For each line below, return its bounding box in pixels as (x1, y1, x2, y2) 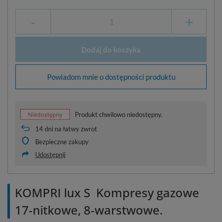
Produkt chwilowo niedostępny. (75, 110, 163, 118)
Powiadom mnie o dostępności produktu (47, 72, 175, 81)
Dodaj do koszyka (81, 45, 141, 54)
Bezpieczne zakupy (35, 137, 89, 146)
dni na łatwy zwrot (43, 124, 97, 133)
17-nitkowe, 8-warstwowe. (15, 201, 163, 218)
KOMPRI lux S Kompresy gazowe (15, 184, 199, 201)
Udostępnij (35, 150, 65, 159)
